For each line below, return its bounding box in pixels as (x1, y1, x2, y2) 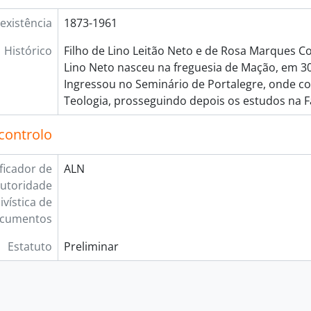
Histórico (3, 43, 52, 58)
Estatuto (7, 239, 52, 254)
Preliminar (63, 239, 119, 254)
